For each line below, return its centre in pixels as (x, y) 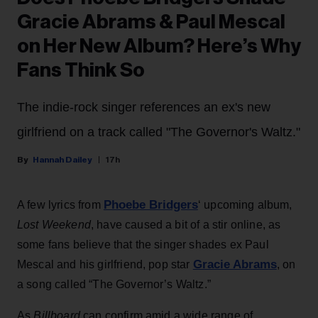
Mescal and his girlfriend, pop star (105, 265)
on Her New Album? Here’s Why (159, 46)
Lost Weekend (54, 225)
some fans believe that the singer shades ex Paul (143, 245)
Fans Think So (81, 71)
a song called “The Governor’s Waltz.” (114, 285)
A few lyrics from (60, 205)
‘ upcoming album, (245, 205)
